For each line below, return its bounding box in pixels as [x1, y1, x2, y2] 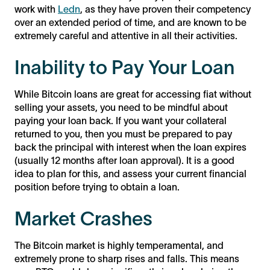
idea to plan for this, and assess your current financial [14, 168, 246, 179]
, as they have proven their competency [80, 3, 251, 14]
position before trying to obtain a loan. [14, 181, 180, 192]
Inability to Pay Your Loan [14, 56, 234, 78]
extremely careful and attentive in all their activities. [14, 30, 237, 41]
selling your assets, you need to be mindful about [14, 101, 228, 113]
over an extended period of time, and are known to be [14, 16, 246, 28]
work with [14, 3, 58, 14]
